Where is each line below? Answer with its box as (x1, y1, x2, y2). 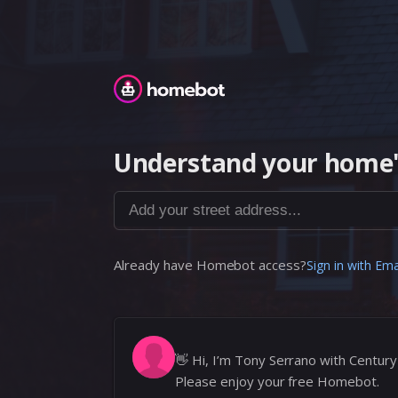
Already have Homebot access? (114, 256, 307, 274)
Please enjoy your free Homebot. (175, 372, 380, 390)
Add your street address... (113, 190, 298, 211)
